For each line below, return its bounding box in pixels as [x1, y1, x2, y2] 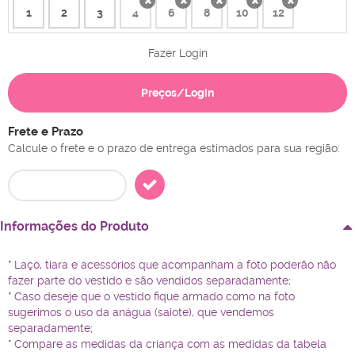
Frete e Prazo [8, 124, 83, 139]
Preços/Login [141, 86, 214, 100]
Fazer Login [147, 47, 208, 60]
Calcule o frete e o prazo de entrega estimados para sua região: [8, 142, 340, 155]
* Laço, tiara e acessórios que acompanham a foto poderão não [8, 258, 336, 272]
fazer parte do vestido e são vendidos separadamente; [8, 274, 291, 288]
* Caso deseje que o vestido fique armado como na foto [8, 290, 295, 303]
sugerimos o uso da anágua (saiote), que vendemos [8, 306, 274, 319]
